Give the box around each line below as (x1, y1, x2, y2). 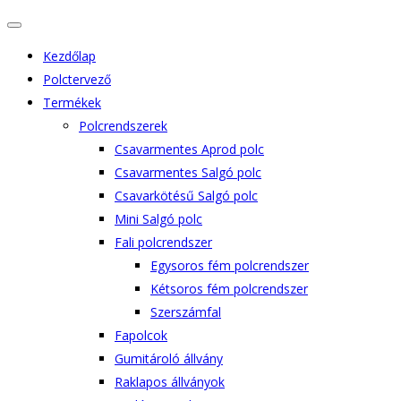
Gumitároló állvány (115, 350, 223, 367)
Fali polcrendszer (115, 234, 212, 251)
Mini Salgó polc (115, 210, 202, 227)
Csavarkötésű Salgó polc (115, 187, 258, 204)
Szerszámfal (150, 303, 221, 320)
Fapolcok (115, 327, 167, 344)
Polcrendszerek (79, 117, 167, 134)
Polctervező (43, 71, 111, 88)
